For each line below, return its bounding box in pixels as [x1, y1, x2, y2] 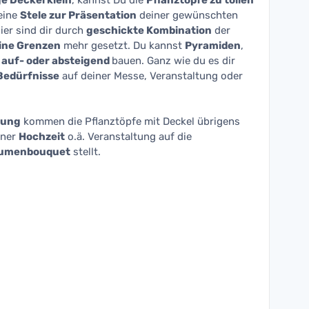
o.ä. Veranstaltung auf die [65, 130, 192, 143]
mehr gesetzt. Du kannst [61, 39, 185, 52]
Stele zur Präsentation [20, 9, 137, 21]
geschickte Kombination [86, 24, 212, 37]
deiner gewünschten [137, 9, 238, 21]
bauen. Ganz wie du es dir [112, 54, 235, 67]
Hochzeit [19, 130, 65, 143]
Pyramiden [185, 39, 241, 52]
